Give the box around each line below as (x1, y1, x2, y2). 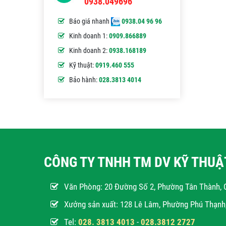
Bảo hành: (69, 76, 99, 84)
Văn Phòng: (64, 182, 104, 192)
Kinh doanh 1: (69, 32, 109, 40)
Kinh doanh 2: (69, 46, 109, 54)
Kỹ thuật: (69, 61, 95, 69)
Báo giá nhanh (69, 17, 111, 25)
